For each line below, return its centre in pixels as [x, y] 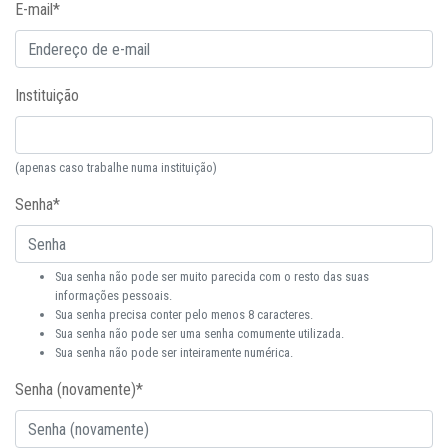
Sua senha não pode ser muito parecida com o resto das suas [212, 276]
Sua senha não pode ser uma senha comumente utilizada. [199, 333]
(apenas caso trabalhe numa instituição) [116, 167]
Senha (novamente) [75, 389]
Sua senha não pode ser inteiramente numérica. [174, 352]
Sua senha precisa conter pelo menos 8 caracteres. [184, 314]
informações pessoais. [113, 295]
